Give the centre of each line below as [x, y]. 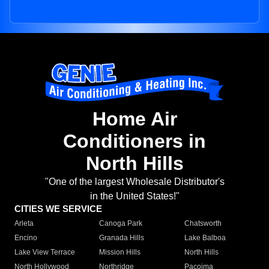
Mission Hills [120, 252]
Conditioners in [134, 141]
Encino [26, 238]
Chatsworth [203, 224]
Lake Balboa [205, 238]
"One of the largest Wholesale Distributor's [134, 182]
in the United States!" [134, 196]
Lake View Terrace [45, 252]
